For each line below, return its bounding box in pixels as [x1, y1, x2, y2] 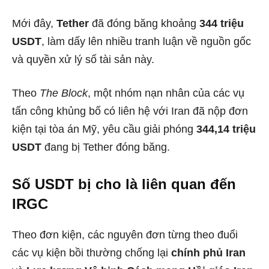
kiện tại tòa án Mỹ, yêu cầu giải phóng [12, 123, 196, 136]
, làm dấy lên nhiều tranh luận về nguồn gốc [41, 35, 251, 48]
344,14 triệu [196, 123, 256, 136]
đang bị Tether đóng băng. [41, 141, 170, 154]
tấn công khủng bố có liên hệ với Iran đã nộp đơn [12, 105, 248, 118]
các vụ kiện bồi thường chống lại [12, 247, 171, 259]
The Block [40, 87, 88, 100]
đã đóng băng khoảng [89, 17, 199, 30]
